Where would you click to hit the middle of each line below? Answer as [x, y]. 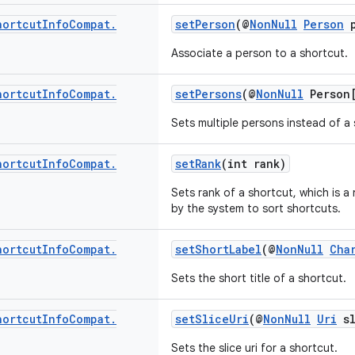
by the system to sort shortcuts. [256, 208]
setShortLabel [218, 249]
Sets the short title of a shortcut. [259, 278]
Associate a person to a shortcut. [260, 53]
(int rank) [254, 164]
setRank [198, 164]
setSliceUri [212, 319]
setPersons [208, 94]
